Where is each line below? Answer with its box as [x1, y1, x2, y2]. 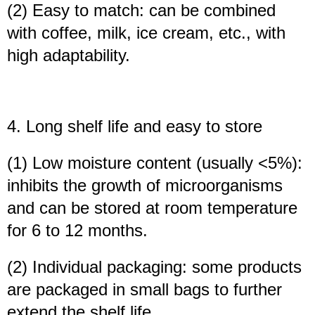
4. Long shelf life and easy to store [7, 117, 262, 136]
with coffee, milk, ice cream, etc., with [7, 23, 285, 43]
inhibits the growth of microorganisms [7, 176, 283, 195]
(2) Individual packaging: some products [7, 257, 302, 277]
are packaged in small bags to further [7, 280, 282, 300]
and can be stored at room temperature [7, 198, 297, 218]
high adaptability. [7, 46, 130, 65]
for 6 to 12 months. [7, 221, 148, 240]
